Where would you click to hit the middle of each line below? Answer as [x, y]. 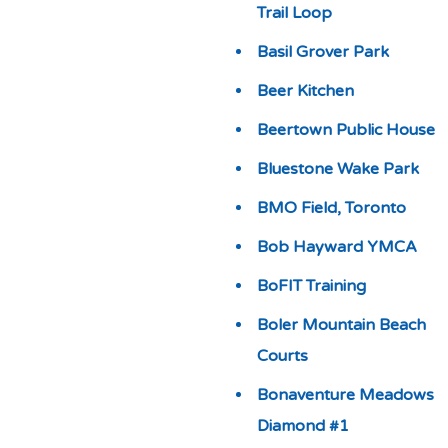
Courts [282, 356]
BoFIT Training [311, 286]
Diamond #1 [302, 426]
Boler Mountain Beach [341, 325]
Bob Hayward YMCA [336, 247]
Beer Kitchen [305, 91]
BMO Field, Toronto [331, 208]
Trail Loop [294, 13]
